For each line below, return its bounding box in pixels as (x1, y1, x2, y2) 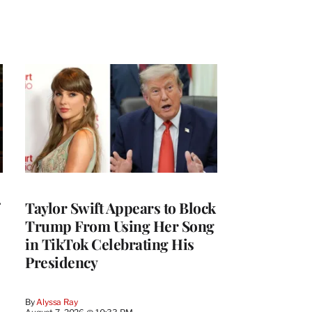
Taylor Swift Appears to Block (25, 197, 216, 217)
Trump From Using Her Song (25, 215, 214, 235)
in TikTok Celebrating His (25, 233, 194, 253)
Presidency (25, 251, 97, 272)
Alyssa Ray (36, 296, 78, 307)
